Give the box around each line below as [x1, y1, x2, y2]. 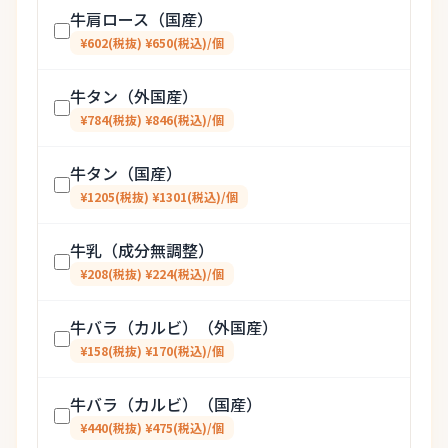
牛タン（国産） [70, 161, 182, 185]
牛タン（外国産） [70, 84, 198, 108]
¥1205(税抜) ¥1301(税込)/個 [80, 188, 238, 205]
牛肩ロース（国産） [70, 7, 213, 31]
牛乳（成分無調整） [70, 238, 214, 262]
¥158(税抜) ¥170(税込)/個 [80, 342, 224, 359]
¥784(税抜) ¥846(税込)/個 [80, 111, 224, 128]
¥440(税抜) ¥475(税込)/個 [80, 419, 224, 436]
